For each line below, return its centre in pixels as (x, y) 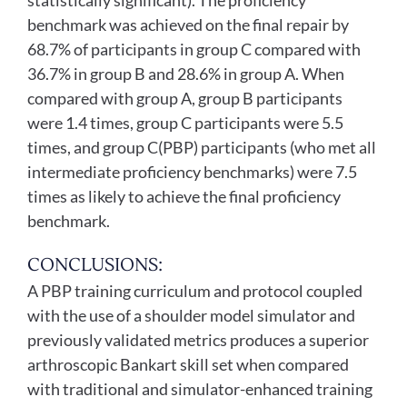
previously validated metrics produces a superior (198, 340)
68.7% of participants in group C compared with (194, 50)
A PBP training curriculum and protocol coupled (194, 291)
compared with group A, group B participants (184, 99)
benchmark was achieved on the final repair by (188, 25)
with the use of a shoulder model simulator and (191, 316)
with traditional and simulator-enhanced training (199, 389)
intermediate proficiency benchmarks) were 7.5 (192, 172)
